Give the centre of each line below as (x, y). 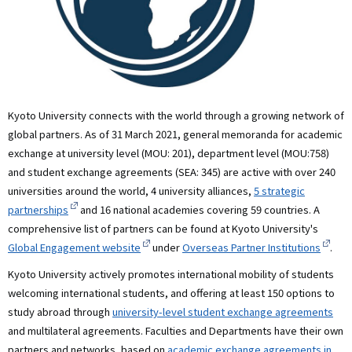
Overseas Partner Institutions (251, 247)
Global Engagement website (74, 247)
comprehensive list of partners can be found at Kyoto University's (163, 228)
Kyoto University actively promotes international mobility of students (171, 273)
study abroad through (60, 311)
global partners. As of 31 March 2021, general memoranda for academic (175, 134)
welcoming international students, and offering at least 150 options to (171, 292)
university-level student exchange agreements (223, 311)
